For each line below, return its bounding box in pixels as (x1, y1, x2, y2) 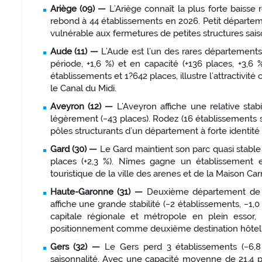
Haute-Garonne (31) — (50, 187, 147, 198)
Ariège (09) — (50, 4, 109, 15)
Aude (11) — (50, 46, 102, 57)
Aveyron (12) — (50, 101, 117, 112)
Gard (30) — (50, 144, 100, 155)
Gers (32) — (50, 242, 105, 253)
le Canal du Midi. (50, 83, 116, 94)
